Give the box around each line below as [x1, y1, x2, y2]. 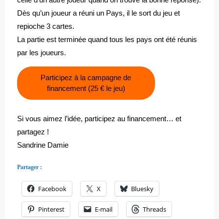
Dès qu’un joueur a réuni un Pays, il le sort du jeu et [17, 9, 180, 18]
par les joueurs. [17, 48, 66, 57]
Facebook [38, 184, 66, 193]
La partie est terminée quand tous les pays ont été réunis [17, 35, 197, 44]
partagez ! [17, 127, 49, 136]
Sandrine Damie [17, 140, 68, 149]
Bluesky [131, 184, 153, 193]
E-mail [95, 204, 112, 214]
